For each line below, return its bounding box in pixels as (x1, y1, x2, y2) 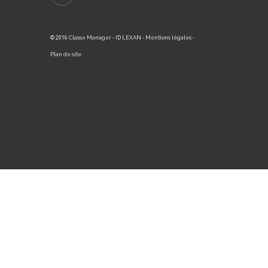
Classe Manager (68, 35, 111, 41)
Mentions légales (145, 35, 191, 41)
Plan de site (50, 51, 81, 57)
